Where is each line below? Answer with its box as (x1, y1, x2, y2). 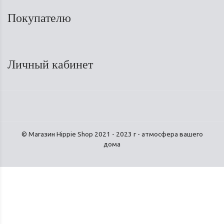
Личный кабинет (7, 58, 96, 71)
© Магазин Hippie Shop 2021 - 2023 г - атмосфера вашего (21, 130, 203, 138)
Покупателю (7, 11, 74, 25)
